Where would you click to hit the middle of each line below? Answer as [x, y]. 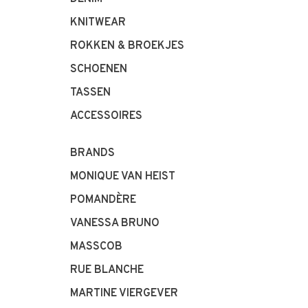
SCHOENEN [99, 69]
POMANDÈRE [103, 200]
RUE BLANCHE [107, 270]
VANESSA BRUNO [115, 223]
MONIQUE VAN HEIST [123, 177]
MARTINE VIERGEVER [124, 294]
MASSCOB [96, 247]
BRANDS [92, 153]
